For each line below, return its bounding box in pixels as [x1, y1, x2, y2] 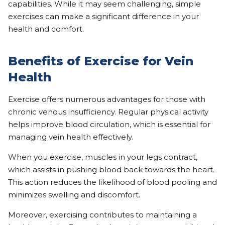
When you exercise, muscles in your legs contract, [8, 152, 197, 162]
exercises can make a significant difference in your [8, 11, 199, 21]
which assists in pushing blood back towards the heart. [8, 164, 214, 174]
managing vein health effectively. [8, 132, 133, 142]
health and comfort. [8, 24, 84, 34]
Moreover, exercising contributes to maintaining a [8, 209, 197, 219]
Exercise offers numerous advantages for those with [8, 94, 205, 104]
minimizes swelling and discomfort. [8, 189, 140, 199]
